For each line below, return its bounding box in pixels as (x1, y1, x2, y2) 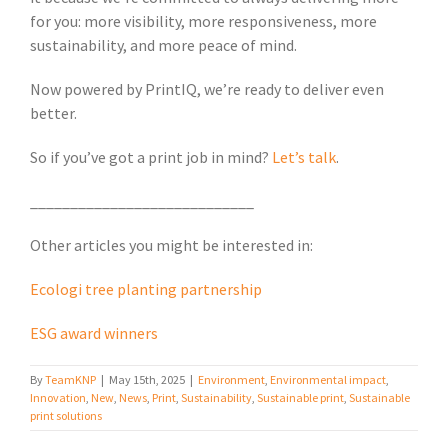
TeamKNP (45, 372, 96, 388)
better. (30, 103, 77, 124)
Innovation (30, 390, 86, 406)
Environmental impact (270, 372, 386, 388)
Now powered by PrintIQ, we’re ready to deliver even (30, 79, 384, 100)
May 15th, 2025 (109, 372, 185, 388)
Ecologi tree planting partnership (30, 279, 262, 300)
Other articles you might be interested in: (30, 235, 313, 256)
